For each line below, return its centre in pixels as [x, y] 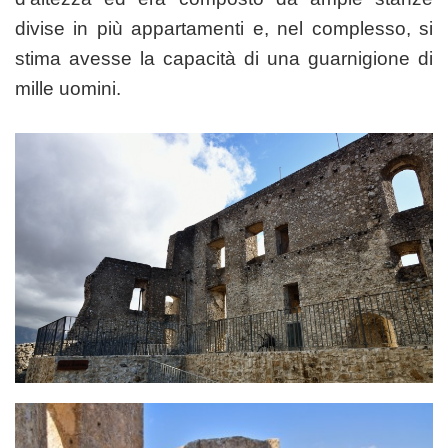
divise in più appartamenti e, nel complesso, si [224, 28]
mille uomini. [68, 88]
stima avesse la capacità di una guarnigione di [224, 58]
